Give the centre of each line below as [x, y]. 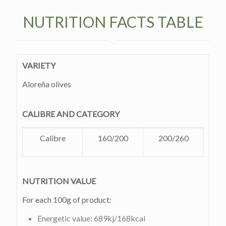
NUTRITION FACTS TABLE [113, 22]
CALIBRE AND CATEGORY [71, 114]
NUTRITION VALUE [59, 181]
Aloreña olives [47, 84]
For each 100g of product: [67, 200]
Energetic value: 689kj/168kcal [91, 218]
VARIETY [39, 66]
